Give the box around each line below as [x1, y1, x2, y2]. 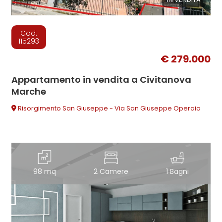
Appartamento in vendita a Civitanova [11, 73, 192, 86]
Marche [11, 85, 47, 98]
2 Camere [93, 166, 128, 177]
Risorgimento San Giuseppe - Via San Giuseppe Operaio [16, 104, 201, 113]
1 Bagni [166, 166, 189, 177]
